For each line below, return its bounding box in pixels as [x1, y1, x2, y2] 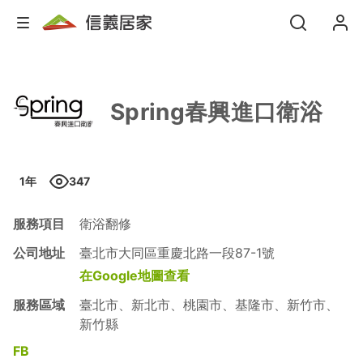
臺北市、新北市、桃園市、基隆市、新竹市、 [79, 297, 339, 313]
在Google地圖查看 [79, 267, 190, 284]
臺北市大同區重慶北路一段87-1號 [79, 245, 275, 261]
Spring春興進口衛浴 [110, 97, 322, 126]
